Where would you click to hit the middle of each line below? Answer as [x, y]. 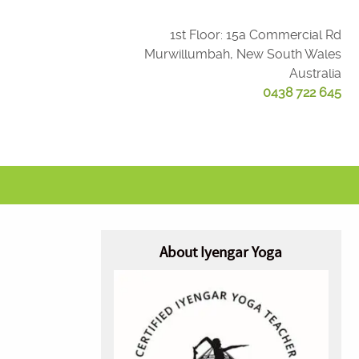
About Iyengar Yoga [221, 253]
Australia [315, 73]
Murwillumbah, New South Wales [242, 54]
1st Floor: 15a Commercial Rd [255, 35]
